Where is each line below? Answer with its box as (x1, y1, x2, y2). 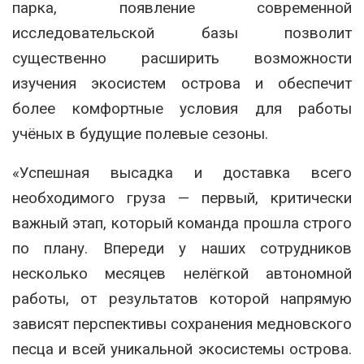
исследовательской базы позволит (12, 24, 352, 43)
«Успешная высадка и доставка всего (12, 163, 352, 183)
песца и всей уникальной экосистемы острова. (12, 340, 352, 359)
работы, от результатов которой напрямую (12, 289, 352, 309)
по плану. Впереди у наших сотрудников (12, 239, 352, 258)
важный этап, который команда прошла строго (12, 214, 352, 233)
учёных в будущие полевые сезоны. (12, 124, 268, 144)
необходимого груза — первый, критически (12, 188, 352, 208)
